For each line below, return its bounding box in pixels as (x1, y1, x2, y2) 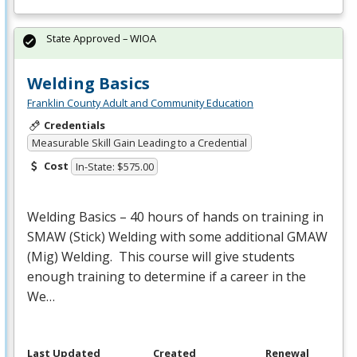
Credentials (43, 118, 105, 133)
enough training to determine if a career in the (27, 268, 306, 286)
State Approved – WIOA (46, 31, 156, 46)
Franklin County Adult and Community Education (27, 96, 253, 111)
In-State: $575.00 (75, 159, 154, 175)
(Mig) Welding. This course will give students (27, 248, 295, 266)
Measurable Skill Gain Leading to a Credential (31, 135, 247, 150)
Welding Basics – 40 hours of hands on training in (27, 208, 324, 226)
